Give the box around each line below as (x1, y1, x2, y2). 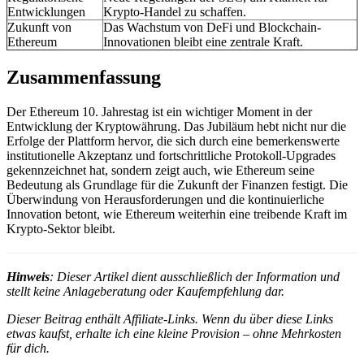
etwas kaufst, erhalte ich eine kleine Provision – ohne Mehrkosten (6, 327, 341, 340)
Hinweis (6, 270, 50, 284)
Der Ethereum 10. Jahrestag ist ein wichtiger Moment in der (6, 105, 312, 119)
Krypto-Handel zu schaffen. (103, 5, 246, 19)
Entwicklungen (7, 5, 85, 19)
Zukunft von (7, 20, 71, 35)
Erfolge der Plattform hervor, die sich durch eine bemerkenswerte (6, 134, 340, 148)
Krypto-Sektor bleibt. (6, 222, 115, 236)
